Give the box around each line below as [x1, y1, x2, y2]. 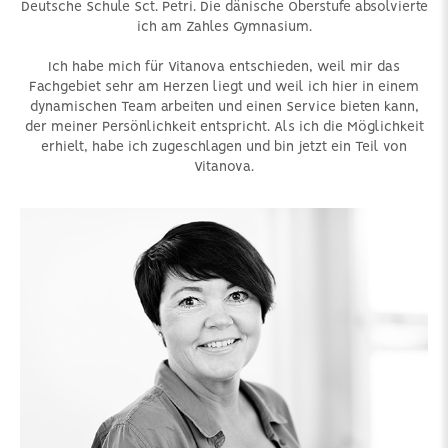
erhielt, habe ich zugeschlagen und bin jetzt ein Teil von [41, 140, 407, 155]
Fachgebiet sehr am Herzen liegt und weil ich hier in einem [29, 80, 419, 95]
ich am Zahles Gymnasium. [136, 20, 312, 35]
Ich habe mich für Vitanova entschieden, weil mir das [48, 60, 400, 75]
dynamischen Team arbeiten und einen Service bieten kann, [29, 100, 419, 115]
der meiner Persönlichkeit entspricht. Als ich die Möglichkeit [24, 120, 424, 135]
